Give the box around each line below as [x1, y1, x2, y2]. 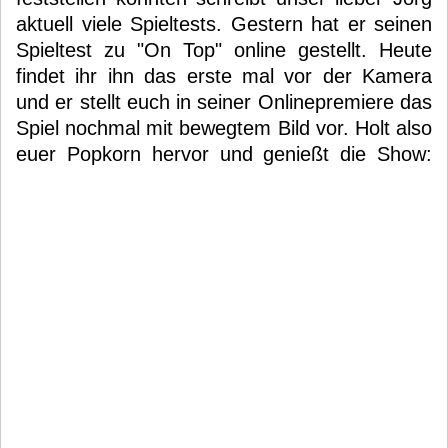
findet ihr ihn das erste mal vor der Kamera [16, 65, 432, 87]
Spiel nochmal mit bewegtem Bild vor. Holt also [16, 117, 432, 139]
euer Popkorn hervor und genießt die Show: [16, 143, 432, 165]
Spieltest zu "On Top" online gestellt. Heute [16, 39, 432, 61]
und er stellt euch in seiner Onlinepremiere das [16, 91, 432, 113]
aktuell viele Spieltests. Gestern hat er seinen [16, 13, 432, 35]
